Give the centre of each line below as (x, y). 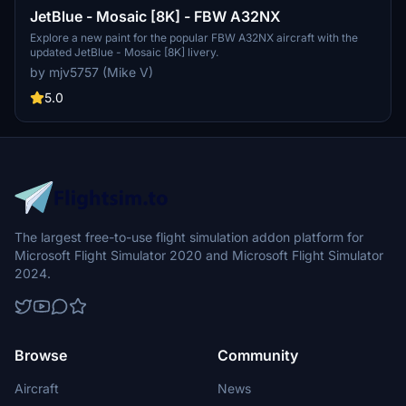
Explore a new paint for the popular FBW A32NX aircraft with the (194, 38)
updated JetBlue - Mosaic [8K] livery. (124, 53)
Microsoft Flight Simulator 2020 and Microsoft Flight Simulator (199, 256)
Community (258, 356)
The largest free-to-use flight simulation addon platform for (189, 237)
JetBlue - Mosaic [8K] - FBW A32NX (155, 17)
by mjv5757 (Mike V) (92, 72)
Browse (41, 356)
